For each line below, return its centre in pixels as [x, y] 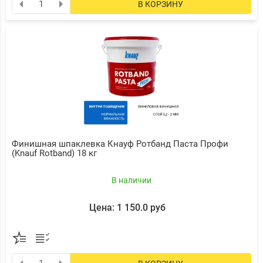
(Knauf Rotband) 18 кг [54, 153]
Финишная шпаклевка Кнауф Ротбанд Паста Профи [120, 144]
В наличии [131, 180]
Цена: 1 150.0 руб [127, 208]
